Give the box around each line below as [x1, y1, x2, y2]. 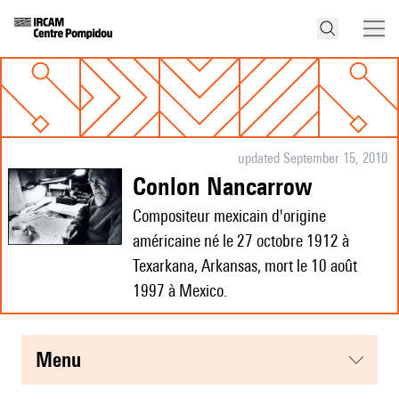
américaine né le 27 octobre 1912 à [133, 231, 349, 251]
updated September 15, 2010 [237, 150, 387, 167]
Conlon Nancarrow [146, 171, 313, 201]
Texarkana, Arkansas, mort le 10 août [133, 256, 357, 276]
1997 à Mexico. [133, 281, 227, 301]
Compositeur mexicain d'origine [133, 206, 326, 226]
